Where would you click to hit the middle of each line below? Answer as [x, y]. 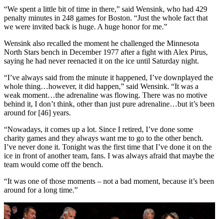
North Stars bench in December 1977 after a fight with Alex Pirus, [106, 52]
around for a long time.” [41, 190]
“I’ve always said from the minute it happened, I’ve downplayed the [109, 78]
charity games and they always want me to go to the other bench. [104, 138]
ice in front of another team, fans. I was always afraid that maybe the [109, 156]
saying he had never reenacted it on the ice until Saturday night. [101, 61]
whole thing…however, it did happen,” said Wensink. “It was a [101, 87]
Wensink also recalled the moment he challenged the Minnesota [101, 44]
